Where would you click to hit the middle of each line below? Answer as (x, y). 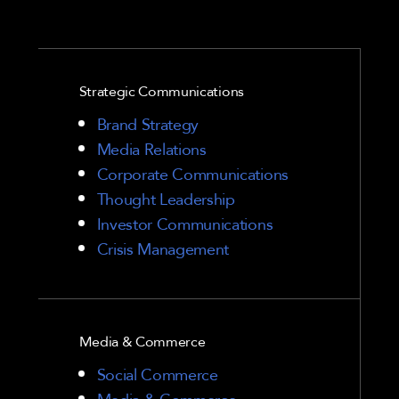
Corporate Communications (192, 173)
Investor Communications (185, 223)
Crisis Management (163, 248)
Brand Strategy (148, 123)
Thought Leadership (166, 198)
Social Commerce (157, 374)
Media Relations (151, 148)
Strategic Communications (161, 90)
